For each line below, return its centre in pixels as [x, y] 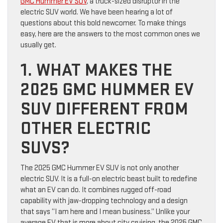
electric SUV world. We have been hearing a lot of [97, 12]
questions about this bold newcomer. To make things [103, 23]
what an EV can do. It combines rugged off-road [96, 190]
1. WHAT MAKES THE [96, 71]
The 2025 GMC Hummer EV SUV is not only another [100, 168]
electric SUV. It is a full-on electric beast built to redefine [109, 179]
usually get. [38, 45]
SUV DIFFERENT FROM [104, 110]
